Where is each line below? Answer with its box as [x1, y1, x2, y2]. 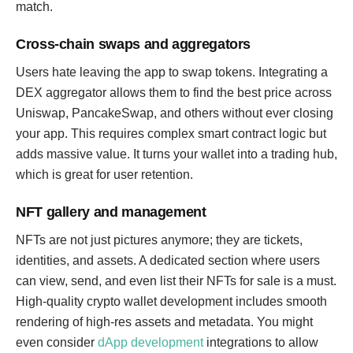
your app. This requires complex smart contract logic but [16, 127, 326, 140]
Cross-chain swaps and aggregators [16, 36, 251, 52]
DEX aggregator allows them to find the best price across [16, 86, 332, 99]
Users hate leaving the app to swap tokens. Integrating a [16, 65, 328, 79]
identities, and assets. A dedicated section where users [16, 254, 320, 267]
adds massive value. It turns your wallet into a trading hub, [16, 147, 337, 161]
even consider [16, 336, 98, 349]
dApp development [98, 336, 203, 349]
